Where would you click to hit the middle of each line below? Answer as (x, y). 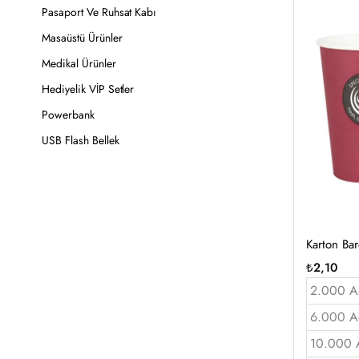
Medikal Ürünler (79, 63)
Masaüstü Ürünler (82, 38)
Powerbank (68, 115)
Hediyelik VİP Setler (88, 89)
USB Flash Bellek (81, 140)
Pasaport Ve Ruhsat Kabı (99, 12)
